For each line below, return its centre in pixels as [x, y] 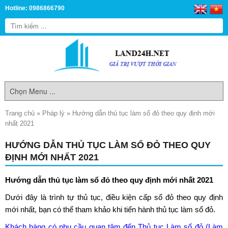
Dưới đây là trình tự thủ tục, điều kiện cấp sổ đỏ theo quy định [114, 197]
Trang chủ [20, 113]
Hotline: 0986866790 [35, 8]
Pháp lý [53, 113]
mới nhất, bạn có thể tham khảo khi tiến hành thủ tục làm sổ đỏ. [110, 209]
